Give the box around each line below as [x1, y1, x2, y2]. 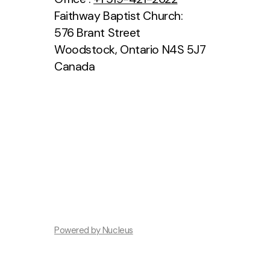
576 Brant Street [54, 25, 140, 41]
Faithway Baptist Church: [54, 8, 183, 24]
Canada [54, 59, 95, 75]
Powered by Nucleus [54, 224, 133, 237]
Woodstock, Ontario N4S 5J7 [54, 42, 206, 58]
